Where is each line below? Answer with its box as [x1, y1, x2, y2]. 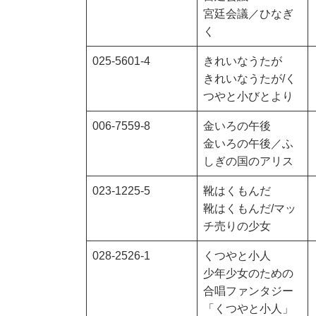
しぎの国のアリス [203, 155, 293, 168]
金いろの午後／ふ [203, 138, 293, 150]
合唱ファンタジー [203, 285, 293, 298]
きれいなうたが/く [203, 73, 296, 85]
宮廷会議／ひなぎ [203, 8, 293, 20]
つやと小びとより [203, 90, 293, 103]
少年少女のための [203, 267, 293, 280]
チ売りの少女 [203, 220, 271, 233]
